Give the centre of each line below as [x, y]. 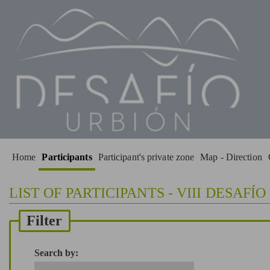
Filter [44, 221]
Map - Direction [231, 157]
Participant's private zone [146, 157]
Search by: [56, 253]
